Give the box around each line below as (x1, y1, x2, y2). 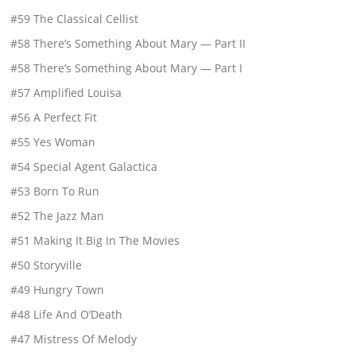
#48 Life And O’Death (10, 306, 123, 322)
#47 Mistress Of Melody (10, 331, 137, 346)
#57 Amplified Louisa (10, 84, 122, 100)
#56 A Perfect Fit (10, 109, 98, 125)
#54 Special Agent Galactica (10, 158, 158, 174)
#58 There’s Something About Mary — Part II (10, 35, 246, 51)
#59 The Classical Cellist (10, 10, 139, 26)
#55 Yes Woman (10, 133, 96, 149)
